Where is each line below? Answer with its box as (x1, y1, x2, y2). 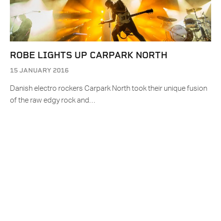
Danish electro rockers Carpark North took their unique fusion (10, 85, 207, 93)
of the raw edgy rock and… (10, 97, 95, 105)
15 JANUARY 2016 (10, 67, 69, 74)
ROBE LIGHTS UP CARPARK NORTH (10, 50, 167, 61)
